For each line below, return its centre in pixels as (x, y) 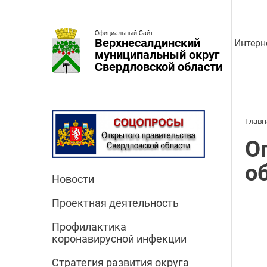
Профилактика (89, 227)
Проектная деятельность (115, 203)
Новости (73, 179)
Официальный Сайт (124, 33)
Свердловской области (159, 66)
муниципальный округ (157, 55)
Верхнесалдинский (148, 43)
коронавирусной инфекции (119, 239)
